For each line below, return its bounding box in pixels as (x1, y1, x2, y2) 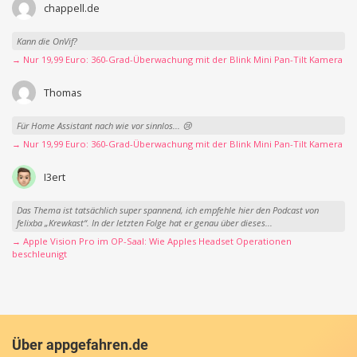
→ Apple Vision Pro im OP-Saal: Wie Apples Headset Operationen (12, 235, 292, 248)
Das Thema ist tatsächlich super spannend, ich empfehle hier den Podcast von (16, 203, 319, 216)
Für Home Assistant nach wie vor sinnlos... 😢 (16, 119, 192, 131)
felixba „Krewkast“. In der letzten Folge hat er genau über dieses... (16, 216, 273, 229)
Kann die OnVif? (16, 34, 77, 47)
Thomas (43, 85, 82, 100)
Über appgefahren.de (12, 335, 148, 353)
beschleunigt (12, 248, 67, 261)
